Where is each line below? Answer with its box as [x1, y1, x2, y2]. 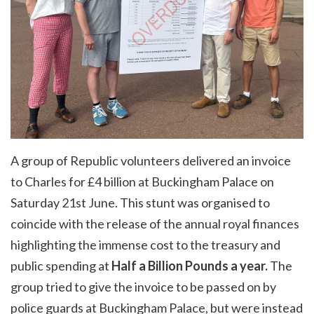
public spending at [11, 257, 111, 273]
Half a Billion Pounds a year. [111, 257, 268, 273]
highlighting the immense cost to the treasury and [11, 236, 280, 252]
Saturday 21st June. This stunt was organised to [11, 194, 270, 210]
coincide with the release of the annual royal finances [11, 215, 299, 231]
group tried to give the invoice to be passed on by [11, 278, 276, 294]
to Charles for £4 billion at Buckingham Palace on [11, 173, 274, 189]
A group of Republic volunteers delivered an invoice [11, 152, 291, 168]
